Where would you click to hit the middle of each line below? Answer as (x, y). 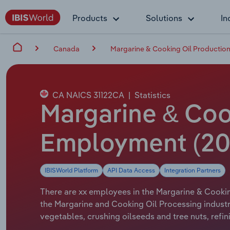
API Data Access (131, 170)
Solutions (164, 18)
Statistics (152, 95)
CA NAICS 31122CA (87, 95)
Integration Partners (193, 170)
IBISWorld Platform (71, 170)
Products (90, 18)
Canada (66, 49)
